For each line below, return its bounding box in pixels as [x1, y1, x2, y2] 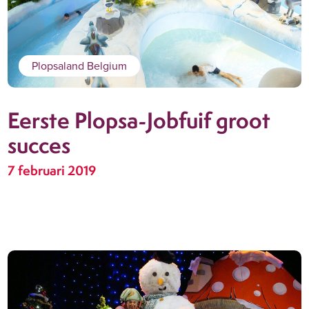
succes [7, 129, 70, 160]
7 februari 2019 [7, 161, 96, 180]
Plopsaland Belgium [31, 58, 127, 74]
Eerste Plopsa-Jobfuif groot [7, 104, 270, 135]
